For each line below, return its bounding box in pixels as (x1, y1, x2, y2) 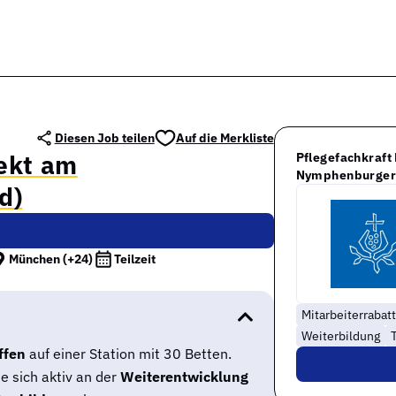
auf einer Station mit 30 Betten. (26, 344, 232, 362)
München (9, 250, 63, 267)
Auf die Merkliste (175, 129, 274, 146)
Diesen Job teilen (54, 129, 155, 146)
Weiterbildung (301, 327, 380, 344)
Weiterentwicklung (120, 367, 248, 385)
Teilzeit (114, 250, 156, 267)
